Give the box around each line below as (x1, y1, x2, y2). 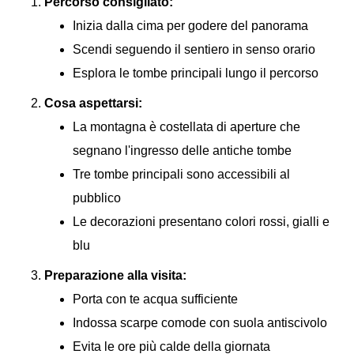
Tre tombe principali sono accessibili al (73, 167, 290, 181)
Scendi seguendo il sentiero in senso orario (73, 42, 315, 56)
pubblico (73, 190, 121, 205)
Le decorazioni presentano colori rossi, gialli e (73, 214, 330, 228)
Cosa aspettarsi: (44, 96, 142, 110)
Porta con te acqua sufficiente (73, 292, 238, 306)
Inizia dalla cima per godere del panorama (73, 18, 308, 32)
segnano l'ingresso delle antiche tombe (73, 143, 292, 157)
